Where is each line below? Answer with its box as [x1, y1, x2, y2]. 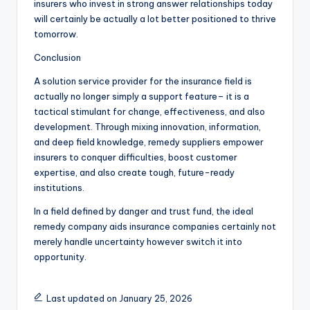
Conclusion [34, 52, 81, 64]
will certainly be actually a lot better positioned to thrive [34, 13, 276, 25]
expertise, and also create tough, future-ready [34, 167, 235, 179]
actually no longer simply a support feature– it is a [34, 91, 249, 102]
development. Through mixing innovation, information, [34, 121, 261, 133]
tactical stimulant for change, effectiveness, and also [34, 106, 265, 118]
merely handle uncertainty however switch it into [34, 236, 242, 248]
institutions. [34, 182, 84, 194]
